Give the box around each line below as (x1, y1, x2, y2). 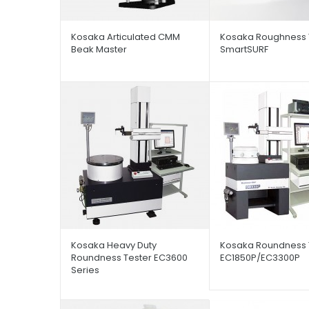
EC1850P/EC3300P (219, 250, 300, 264)
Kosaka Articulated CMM (71, 30, 180, 43)
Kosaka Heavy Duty (71, 238, 157, 252)
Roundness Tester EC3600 (71, 250, 188, 264)
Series (71, 263, 99, 277)
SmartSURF (219, 42, 268, 56)
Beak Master (71, 42, 127, 56)
